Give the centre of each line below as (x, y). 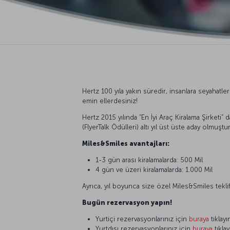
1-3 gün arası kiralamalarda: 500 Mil (150, 160)
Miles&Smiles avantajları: (127, 143)
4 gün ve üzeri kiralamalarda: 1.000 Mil (155, 169)
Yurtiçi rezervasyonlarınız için (142, 219)
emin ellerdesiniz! (111, 101)
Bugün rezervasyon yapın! (128, 202)
